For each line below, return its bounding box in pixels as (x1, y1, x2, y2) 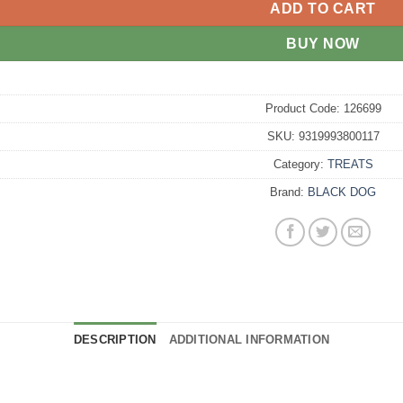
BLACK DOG (308, 184, 376, 199)
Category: (273, 157, 327, 171)
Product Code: (264, 101, 340, 115)
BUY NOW (286, 35, 360, 51)
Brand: (270, 184, 308, 199)
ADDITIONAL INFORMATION (168, 332, 330, 346)
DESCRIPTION (73, 332, 157, 346)
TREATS (327, 157, 373, 171)
